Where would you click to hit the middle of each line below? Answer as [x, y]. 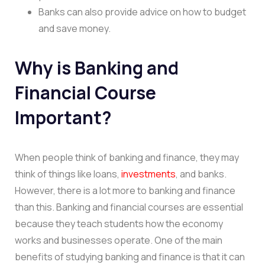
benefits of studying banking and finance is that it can [130, 256]
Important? [63, 117]
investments [148, 174]
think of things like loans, [68, 174]
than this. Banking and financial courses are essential [129, 207]
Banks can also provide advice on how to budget [142, 12]
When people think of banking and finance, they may [127, 157]
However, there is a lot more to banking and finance [125, 190]
